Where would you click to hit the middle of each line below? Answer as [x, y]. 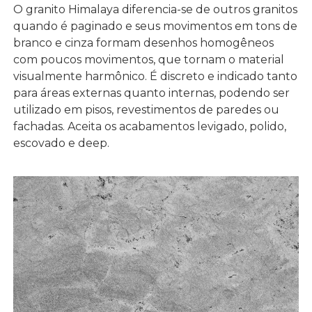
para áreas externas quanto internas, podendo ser [151, 93]
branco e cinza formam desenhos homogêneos [143, 43]
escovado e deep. [61, 143]
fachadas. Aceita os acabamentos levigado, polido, [149, 127]
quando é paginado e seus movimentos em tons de [155, 26]
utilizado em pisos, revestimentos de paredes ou [146, 110]
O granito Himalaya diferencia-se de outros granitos [155, 10]
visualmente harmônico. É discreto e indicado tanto [155, 77]
